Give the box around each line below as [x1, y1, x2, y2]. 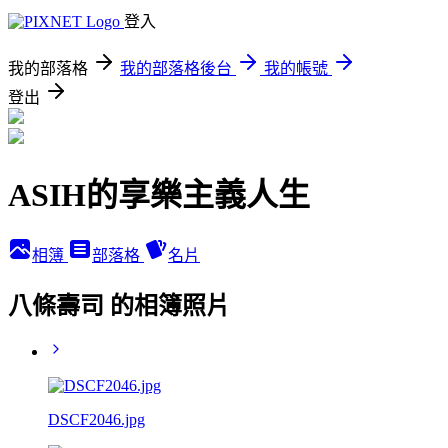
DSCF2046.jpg [48, 410, 145, 428]
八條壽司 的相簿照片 [8, 292, 230, 319]
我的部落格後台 [120, 60, 232, 77]
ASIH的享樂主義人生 [8, 177, 310, 214]
